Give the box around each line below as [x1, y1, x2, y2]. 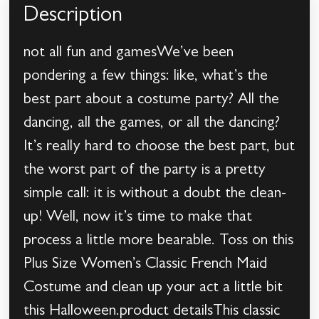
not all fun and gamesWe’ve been [23, 46, 234, 62]
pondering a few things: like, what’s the [23, 69, 268, 85]
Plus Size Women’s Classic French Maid [23, 257, 268, 273]
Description [23, 6, 123, 28]
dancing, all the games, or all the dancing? [23, 116, 281, 132]
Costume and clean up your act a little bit [23, 281, 283, 297]
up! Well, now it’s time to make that [23, 210, 253, 226]
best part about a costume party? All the [23, 93, 280, 109]
